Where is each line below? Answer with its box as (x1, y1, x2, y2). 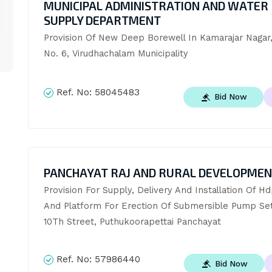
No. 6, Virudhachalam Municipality (43, 48, 188, 59)
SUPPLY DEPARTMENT (43, 13, 161, 28)
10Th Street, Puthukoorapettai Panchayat (43, 216, 221, 227)
